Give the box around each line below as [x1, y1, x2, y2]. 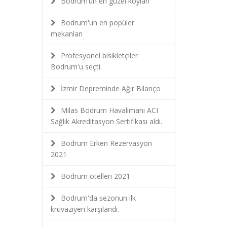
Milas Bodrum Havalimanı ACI [60, 105, 158, 115]
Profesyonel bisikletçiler [60, 51, 138, 60]
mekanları [50, 29, 83, 39]
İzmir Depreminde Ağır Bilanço [60, 84, 161, 93]
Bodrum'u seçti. [50, 62, 102, 71]
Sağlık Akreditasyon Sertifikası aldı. [50, 117, 162, 126]
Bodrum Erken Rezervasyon [60, 138, 152, 148]
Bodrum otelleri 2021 [60, 171, 130, 181]
